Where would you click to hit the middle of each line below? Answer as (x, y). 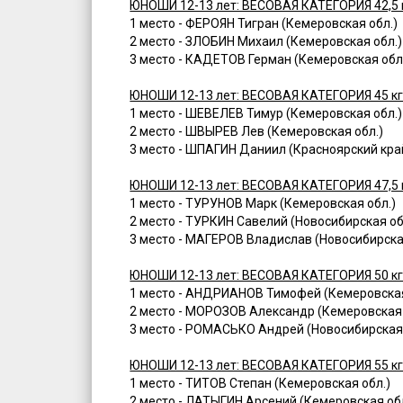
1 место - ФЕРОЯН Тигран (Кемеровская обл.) (264, 24)
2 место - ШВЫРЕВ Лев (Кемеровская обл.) (257, 132)
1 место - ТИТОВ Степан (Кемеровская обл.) (260, 384)
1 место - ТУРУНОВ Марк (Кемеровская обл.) (263, 204)
